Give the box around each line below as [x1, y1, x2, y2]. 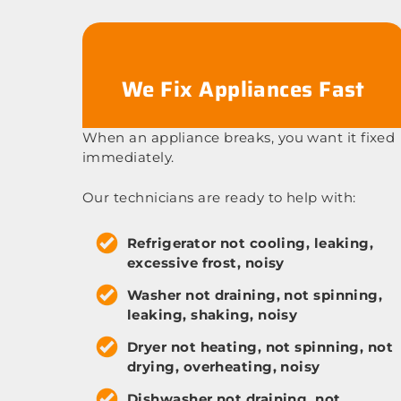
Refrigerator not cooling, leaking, [127, 235, 374, 252]
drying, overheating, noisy [127, 358, 320, 375]
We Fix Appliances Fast [122, 73, 365, 107]
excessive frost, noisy [127, 254, 285, 271]
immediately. [82, 149, 175, 166]
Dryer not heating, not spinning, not [127, 338, 394, 355]
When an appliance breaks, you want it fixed [82, 129, 396, 146]
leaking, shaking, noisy [127, 306, 298, 323]
